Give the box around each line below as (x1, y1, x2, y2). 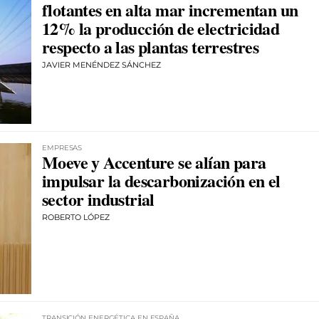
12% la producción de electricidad (42, 16, 280, 41)
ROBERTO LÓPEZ (42, 211, 110, 222)
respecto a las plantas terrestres (42, 34, 259, 59)
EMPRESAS (42, 142, 83, 152)
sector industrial (42, 186, 155, 211)
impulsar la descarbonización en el (42, 167, 281, 193)
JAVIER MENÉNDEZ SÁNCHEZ (42, 60, 161, 70)
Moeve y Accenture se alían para (42, 149, 266, 174)
